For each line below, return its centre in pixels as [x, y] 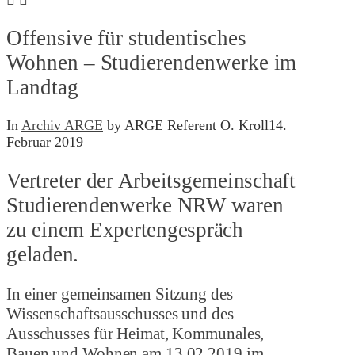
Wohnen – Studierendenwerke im [152, 62]
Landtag [42, 87]
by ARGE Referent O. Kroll [186, 126]
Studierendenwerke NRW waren [145, 205]
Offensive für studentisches [126, 38]
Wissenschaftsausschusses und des [120, 314]
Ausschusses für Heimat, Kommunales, [136, 334]
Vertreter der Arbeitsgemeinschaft [151, 180]
